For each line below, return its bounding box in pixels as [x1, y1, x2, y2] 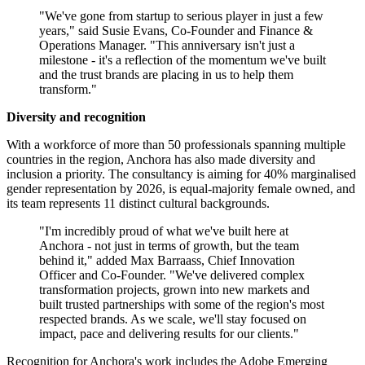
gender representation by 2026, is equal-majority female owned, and [7, 182, 355, 196]
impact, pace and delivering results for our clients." [39, 327, 299, 341]
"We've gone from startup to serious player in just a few [39, 9, 323, 24]
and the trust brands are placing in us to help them [39, 68, 293, 82]
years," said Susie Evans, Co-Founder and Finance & [39, 24, 313, 38]
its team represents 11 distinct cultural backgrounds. [7, 196, 270, 211]
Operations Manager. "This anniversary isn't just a [39, 38, 295, 53]
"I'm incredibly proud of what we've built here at [39, 224, 288, 239]
